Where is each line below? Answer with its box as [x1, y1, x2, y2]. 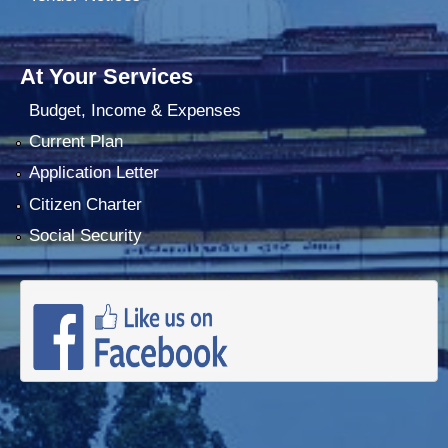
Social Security [28, 226, 142, 246]
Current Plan [28, 132, 123, 152]
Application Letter [28, 163, 159, 183]
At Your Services [20, 64, 193, 90]
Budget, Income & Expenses [28, 100, 241, 120]
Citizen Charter [28, 194, 142, 214]
